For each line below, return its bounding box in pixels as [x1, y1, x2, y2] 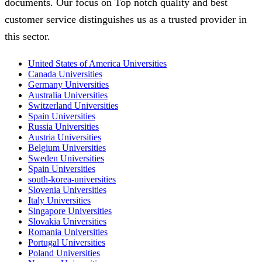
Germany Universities [28, 80, 109, 90]
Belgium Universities [28, 143, 106, 153]
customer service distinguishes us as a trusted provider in [5, 13, 247, 26]
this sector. [5, 30, 50, 43]
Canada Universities [28, 69, 102, 80]
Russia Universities [28, 122, 99, 132]
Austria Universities [28, 132, 101, 143]
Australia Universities [28, 90, 108, 101]
